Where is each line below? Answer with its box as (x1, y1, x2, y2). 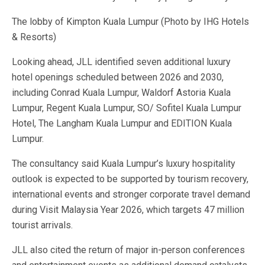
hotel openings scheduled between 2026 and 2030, (12, 72, 224, 83)
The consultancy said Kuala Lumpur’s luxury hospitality (12, 158, 235, 169)
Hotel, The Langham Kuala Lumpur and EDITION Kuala (12, 118, 232, 129)
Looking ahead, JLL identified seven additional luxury (12, 56, 231, 67)
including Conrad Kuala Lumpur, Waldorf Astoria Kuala (12, 87, 231, 98)
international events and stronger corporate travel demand (12, 189, 250, 200)
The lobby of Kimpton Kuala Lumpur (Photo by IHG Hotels (12, 16, 249, 27)
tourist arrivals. (12, 219, 73, 231)
